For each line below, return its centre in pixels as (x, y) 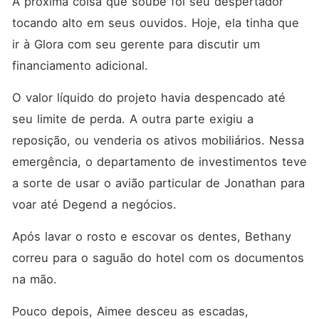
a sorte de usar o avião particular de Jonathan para (158, 183)
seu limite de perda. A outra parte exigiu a (132, 119)
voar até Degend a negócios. (96, 204)
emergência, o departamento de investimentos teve (159, 162)
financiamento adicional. (82, 66)
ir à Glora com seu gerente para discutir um (136, 44)
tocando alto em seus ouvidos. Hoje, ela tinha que (155, 23)
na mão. (34, 279)
